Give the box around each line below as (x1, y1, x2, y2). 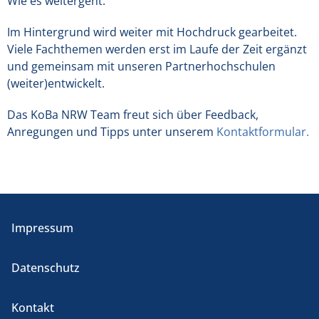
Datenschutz (11, 259, 80, 276)
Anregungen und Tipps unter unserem (7, 123, 216, 140)
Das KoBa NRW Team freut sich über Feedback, (7, 106, 258, 122)
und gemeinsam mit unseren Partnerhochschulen (7, 58, 276, 74)
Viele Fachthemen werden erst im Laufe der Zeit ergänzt (7, 41, 307, 57)
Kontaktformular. (216, 123, 309, 140)
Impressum (11, 219, 73, 236)
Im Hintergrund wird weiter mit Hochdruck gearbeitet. (7, 23, 297, 40)
